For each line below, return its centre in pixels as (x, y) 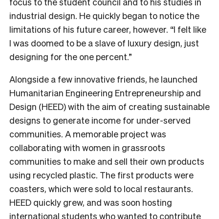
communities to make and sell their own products (107, 161)
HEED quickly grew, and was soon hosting (91, 202)
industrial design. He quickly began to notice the (104, 15)
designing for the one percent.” (71, 56)
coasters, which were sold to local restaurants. (101, 188)
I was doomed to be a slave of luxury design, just (104, 43)
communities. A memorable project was (88, 133)
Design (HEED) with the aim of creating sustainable (109, 106)
